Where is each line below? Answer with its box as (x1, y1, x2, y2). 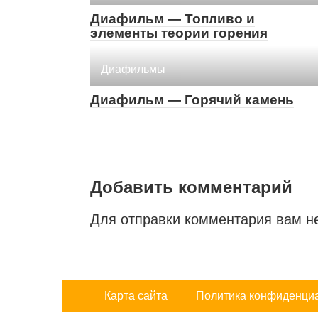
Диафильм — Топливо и (90, 11, 255, 27)
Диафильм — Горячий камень (90, 92, 294, 108)
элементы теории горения (90, 26, 268, 41)
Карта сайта (104, 290, 168, 302)
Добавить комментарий (90, 177, 292, 197)
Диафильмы (101, 63, 165, 76)
